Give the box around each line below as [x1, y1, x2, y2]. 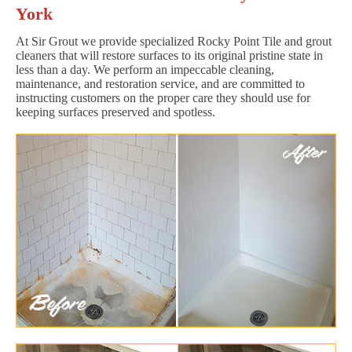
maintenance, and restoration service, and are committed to [16, 76, 305, 90]
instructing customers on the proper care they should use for [16, 90, 310, 104]
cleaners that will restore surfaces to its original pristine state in [16, 48, 323, 62]
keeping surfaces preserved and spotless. [16, 104, 215, 119]
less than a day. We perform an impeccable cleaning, [16, 62, 274, 76]
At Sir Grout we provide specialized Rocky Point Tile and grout [16, 34, 332, 48]
